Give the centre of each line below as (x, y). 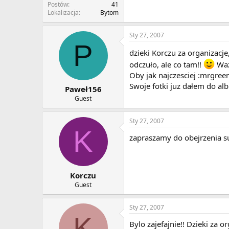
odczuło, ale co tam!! (166, 64)
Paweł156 (83, 89)
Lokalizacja (63, 12)
